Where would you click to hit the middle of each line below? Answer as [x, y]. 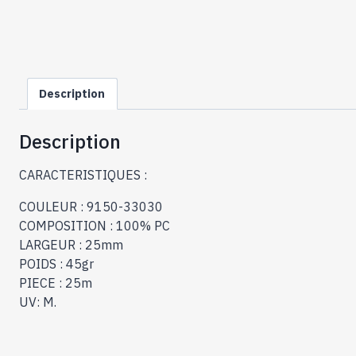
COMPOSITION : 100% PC [95, 226]
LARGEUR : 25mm [71, 245]
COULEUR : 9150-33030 [91, 207]
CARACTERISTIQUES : [83, 175]
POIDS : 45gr [56, 264]
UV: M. [38, 302]
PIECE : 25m [56, 283]
